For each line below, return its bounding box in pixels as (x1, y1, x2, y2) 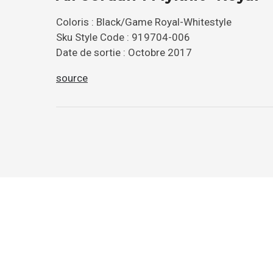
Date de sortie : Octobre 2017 (56, 46, 192, 58)
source (56, 71, 88, 84)
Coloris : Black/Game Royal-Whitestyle (56, 15, 232, 28)
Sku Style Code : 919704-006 (56, 30, 190, 43)
